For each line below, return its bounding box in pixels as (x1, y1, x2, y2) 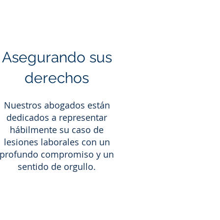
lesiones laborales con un (3, 136, 110, 148)
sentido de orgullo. (18, 161, 96, 172)
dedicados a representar (6, 111, 107, 123)
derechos (25, 69, 89, 86)
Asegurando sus (1, 49, 112, 66)
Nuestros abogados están (3, 99, 110, 111)
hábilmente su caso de (10, 124, 104, 136)
